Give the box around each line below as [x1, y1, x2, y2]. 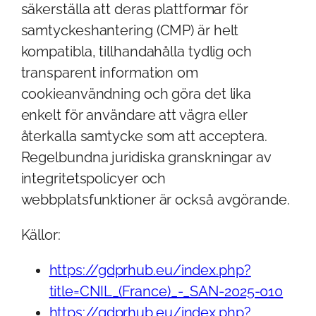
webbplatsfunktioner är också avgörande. [20, 190, 290, 208]
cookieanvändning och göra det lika [20, 85, 252, 102]
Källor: [20, 226, 61, 243]
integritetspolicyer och [20, 169, 166, 187]
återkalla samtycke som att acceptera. [20, 127, 267, 145]
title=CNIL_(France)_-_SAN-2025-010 [49, 282, 284, 300]
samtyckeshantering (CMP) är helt [20, 21, 239, 39]
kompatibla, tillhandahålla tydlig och [20, 42, 252, 60]
